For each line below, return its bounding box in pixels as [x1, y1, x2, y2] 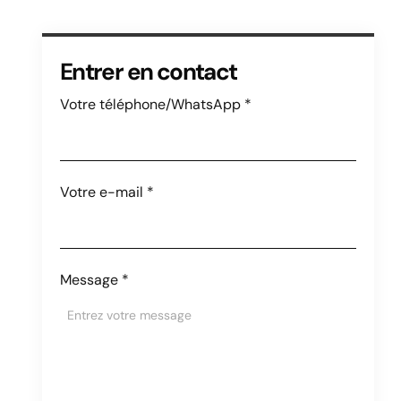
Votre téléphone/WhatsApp [59, 95, 241, 114]
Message [59, 270, 118, 289]
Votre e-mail [59, 183, 143, 201]
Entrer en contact [59, 56, 237, 87]
